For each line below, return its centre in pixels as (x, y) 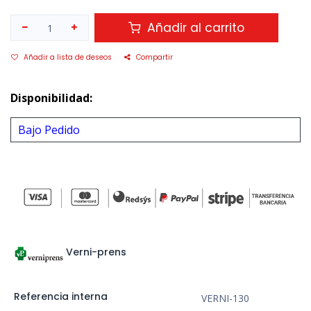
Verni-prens (96, 252)
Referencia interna (60, 297)
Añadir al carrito (194, 28)
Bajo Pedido (49, 130)
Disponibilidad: (51, 98)
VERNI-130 (225, 299)
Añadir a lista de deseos (68, 58)
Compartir (154, 58)
